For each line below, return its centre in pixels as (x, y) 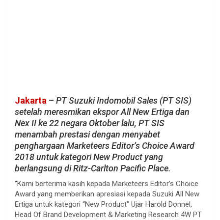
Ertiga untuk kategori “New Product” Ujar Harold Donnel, (103, 204)
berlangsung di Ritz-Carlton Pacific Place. (93, 168)
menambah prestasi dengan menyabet (87, 134)
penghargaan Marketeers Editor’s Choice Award (105, 145)
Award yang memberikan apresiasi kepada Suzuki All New (107, 194)
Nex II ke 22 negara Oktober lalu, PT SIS (90, 123)
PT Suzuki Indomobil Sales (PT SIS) (124, 100)
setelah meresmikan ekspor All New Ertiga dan (102, 111)
